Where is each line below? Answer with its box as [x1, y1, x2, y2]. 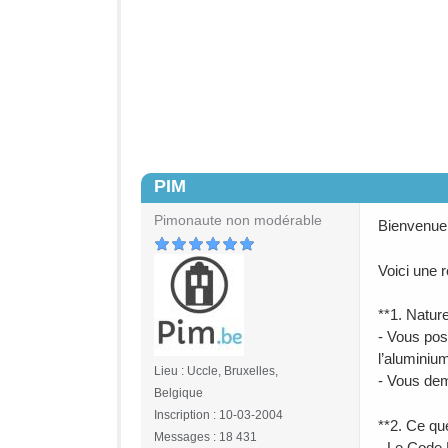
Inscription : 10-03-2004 [154, 408, 283, 422]
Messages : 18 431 [154, 430, 257, 444]
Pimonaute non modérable [154, 213, 322, 228]
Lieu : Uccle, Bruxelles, [154, 364, 278, 378]
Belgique [154, 386, 203, 400]
